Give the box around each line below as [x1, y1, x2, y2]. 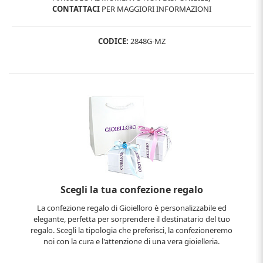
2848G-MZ [128, 35, 166, 46]
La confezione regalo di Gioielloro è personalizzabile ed [36, 202, 227, 213]
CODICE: [97, 35, 129, 46]
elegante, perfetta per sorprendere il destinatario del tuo [33, 213, 230, 224]
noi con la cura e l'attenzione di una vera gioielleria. [43, 235, 220, 247]
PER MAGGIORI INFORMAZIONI [99, 3, 211, 14]
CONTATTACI [52, 3, 100, 14]
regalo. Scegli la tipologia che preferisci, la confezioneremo [31, 224, 232, 235]
